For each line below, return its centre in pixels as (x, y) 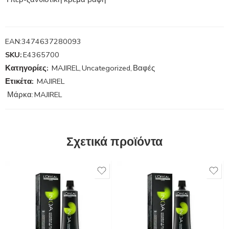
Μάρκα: (19, 94)
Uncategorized (106, 68)
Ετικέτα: (19, 81)
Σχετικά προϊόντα (114, 142)
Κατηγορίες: (27, 68)
